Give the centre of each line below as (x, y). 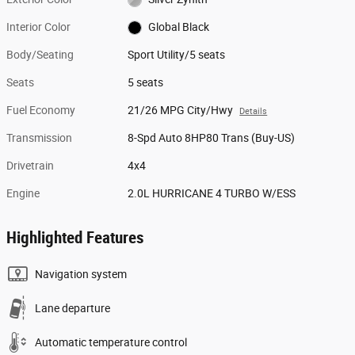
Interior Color (38, 27)
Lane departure (73, 308)
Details (254, 111)
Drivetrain (30, 165)
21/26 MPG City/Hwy (181, 110)
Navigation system (81, 274)
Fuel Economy (41, 110)
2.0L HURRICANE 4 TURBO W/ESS (212, 193)
